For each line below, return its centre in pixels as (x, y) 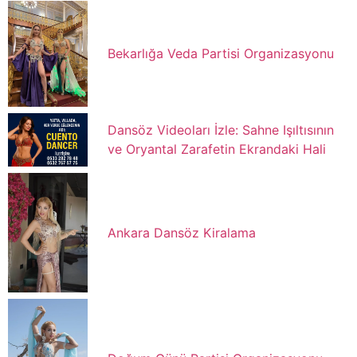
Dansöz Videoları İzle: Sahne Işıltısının (221, 130)
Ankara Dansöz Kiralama (182, 232)
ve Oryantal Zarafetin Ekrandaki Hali (217, 149)
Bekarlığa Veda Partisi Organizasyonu (221, 54)
